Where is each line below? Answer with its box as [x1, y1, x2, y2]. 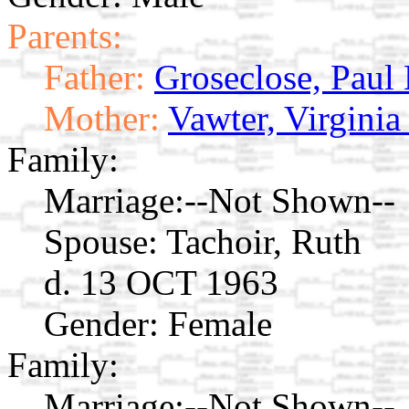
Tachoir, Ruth [166, 221, 362, 261]
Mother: [44, 98, 160, 138]
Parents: [7, 16, 122, 56]
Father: [44, 57, 145, 97]
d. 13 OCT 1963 [44, 262, 278, 302]
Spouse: [44, 221, 158, 261]
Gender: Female [44, 303, 272, 343]
